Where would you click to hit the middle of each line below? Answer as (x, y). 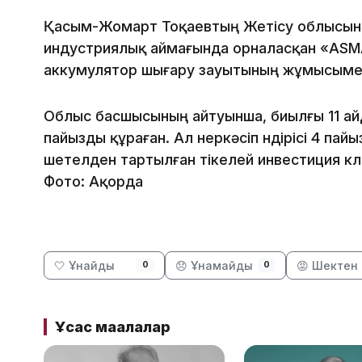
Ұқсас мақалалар (112, 327)
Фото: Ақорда (93, 182)
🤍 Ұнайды (84, 266)
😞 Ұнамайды (214, 266)
